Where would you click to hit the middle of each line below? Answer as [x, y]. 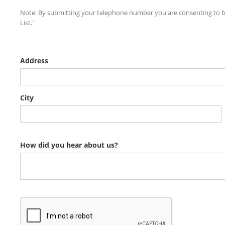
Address [34, 61]
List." [27, 23]
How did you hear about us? [69, 145]
